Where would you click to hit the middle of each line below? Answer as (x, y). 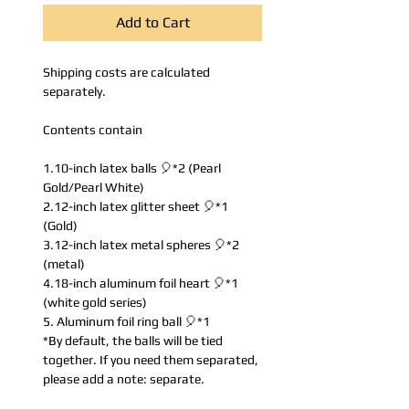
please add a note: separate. (124, 379)
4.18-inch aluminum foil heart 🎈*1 (141, 283)
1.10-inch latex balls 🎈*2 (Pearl (132, 168)
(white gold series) (95, 303)
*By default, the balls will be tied (133, 341)
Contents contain (93, 130)
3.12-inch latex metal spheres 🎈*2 (141, 245)
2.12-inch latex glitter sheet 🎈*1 (136, 207)
